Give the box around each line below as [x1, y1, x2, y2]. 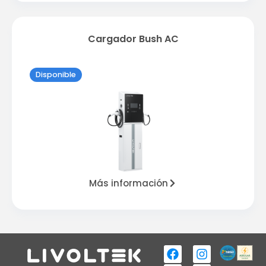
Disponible [36, 69, 76, 80]
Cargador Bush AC [87, 32, 179, 46]
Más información [89, 177, 168, 189]
